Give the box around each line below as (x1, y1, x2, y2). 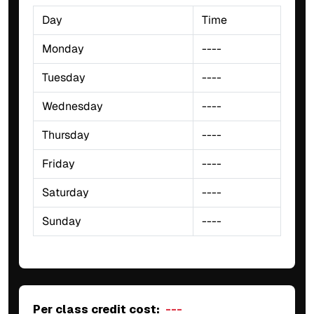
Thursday (42, 127, 90, 142)
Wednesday (42, 98, 103, 114)
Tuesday (42, 69, 86, 85)
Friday (42, 156, 75, 171)
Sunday (42, 213, 81, 228)
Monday (42, 41, 84, 56)
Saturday (42, 184, 89, 200)
